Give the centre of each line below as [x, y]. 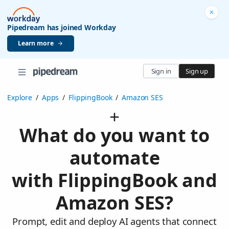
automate [114, 158]
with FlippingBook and [114, 180]
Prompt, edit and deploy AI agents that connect [114, 221]
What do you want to [114, 135]
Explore [20, 98]
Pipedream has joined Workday [62, 27]
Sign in [161, 71]
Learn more [36, 43]
